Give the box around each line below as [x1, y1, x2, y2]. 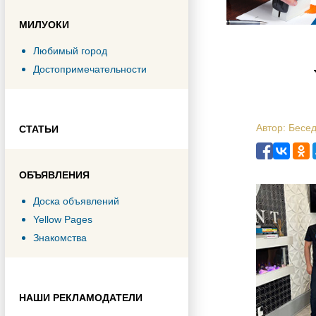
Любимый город [33, 45, 107, 56]
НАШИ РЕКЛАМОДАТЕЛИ [19, 292, 142, 303]
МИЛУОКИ [19, 19, 69, 30]
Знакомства [33, 232, 87, 243]
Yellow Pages [33, 214, 92, 225]
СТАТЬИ [19, 123, 59, 135]
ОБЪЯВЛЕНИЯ [19, 169, 90, 181]
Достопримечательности [33, 63, 147, 75]
